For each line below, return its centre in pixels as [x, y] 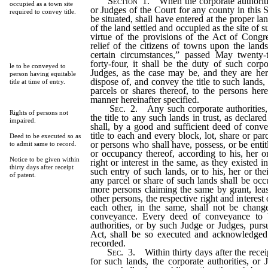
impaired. [22, 120]
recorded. [108, 243]
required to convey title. [42, 11]
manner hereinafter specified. [144, 99]
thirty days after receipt [41, 167]
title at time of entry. [37, 81]
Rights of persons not [39, 112]
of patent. [22, 175]
